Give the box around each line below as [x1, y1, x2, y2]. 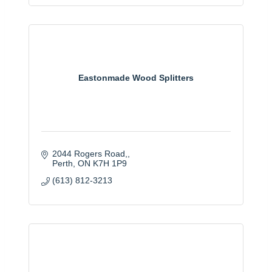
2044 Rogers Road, [52, 148, 127, 158]
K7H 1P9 [92, 158, 127, 168]
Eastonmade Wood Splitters [78, 73, 194, 83]
